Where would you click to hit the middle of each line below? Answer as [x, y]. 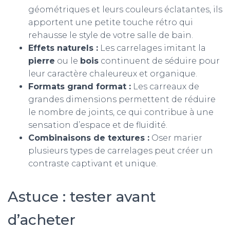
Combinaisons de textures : [89, 138]
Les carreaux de [165, 87]
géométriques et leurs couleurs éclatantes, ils [125, 9]
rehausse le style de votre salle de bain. [111, 35]
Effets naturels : [63, 48]
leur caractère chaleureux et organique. [113, 74]
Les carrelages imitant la [152, 48]
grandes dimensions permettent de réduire [122, 99]
